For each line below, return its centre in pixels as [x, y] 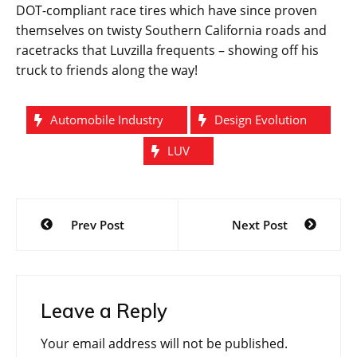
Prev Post [97, 225]
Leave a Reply [104, 311]
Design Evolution [261, 120]
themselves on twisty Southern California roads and [171, 31]
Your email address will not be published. [164, 344]
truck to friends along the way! [107, 71]
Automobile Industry [107, 120]
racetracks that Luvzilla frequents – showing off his [167, 51]
